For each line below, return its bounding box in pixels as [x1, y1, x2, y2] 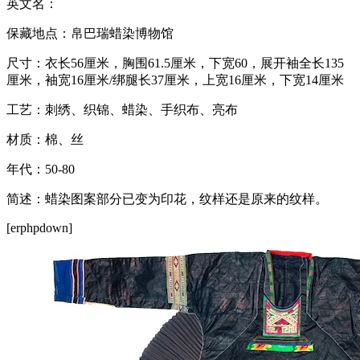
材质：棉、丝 [6, 132, 84, 146]
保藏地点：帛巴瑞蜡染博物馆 [6, 26, 174, 40]
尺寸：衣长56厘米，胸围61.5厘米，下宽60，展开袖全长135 [6, 55, 344, 70]
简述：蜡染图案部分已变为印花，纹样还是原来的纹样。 [6, 191, 328, 206]
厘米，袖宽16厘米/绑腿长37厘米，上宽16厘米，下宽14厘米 [6, 72, 344, 87]
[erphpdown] [6, 220, 72, 235]
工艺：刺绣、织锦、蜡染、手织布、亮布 [6, 102, 238, 117]
